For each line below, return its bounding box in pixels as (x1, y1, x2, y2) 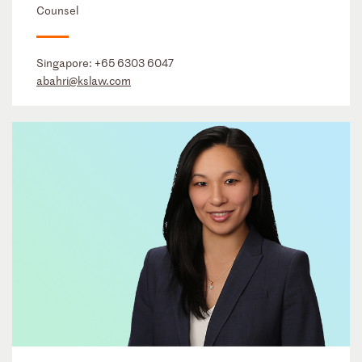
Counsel (36, 2, 78, 18)
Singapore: (36, 54, 95, 70)
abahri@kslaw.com (36, 72, 131, 88)
